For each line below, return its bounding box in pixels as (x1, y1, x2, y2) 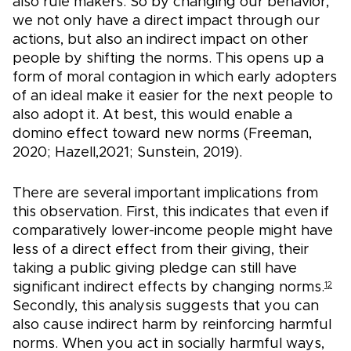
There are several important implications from (13, 186, 318, 201)
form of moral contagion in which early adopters (13, 71, 337, 85)
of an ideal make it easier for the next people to (13, 89, 333, 104)
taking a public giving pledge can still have (13, 262, 297, 277)
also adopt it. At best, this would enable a (13, 108, 292, 123)
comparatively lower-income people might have (13, 224, 333, 239)
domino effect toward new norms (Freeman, (13, 127, 312, 142)
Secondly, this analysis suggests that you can (13, 299, 319, 314)
